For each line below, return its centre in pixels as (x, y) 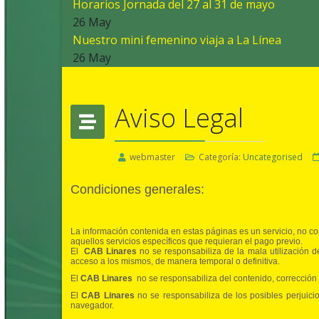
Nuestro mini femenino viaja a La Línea (177, 40)
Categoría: (220, 157)
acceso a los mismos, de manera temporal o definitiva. (175, 262)
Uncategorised (273, 157)
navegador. (92, 306)
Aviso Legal (179, 118)
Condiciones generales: (137, 190)
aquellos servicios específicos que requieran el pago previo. (187, 242)
